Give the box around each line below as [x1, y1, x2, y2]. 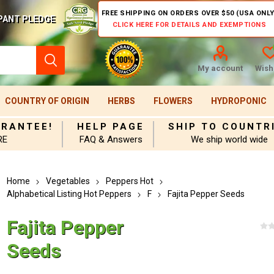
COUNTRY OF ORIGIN [4, 96, 89, 106]
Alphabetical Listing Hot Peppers [7, 189, 132, 199]
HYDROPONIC [210, 96, 267, 106]
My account [197, 64, 243, 73]
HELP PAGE [77, 121, 145, 132]
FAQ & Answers [79, 134, 143, 145]
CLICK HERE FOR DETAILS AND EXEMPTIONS [112, 21, 267, 29]
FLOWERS [153, 96, 193, 106]
